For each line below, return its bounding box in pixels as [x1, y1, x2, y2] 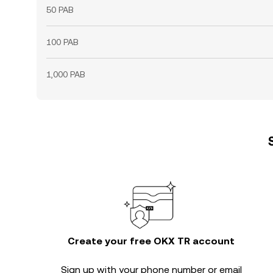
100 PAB [46, 37, 79, 47]
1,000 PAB [46, 69, 85, 79]
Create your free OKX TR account [68, 235, 235, 247]
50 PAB [46, 5, 74, 15]
